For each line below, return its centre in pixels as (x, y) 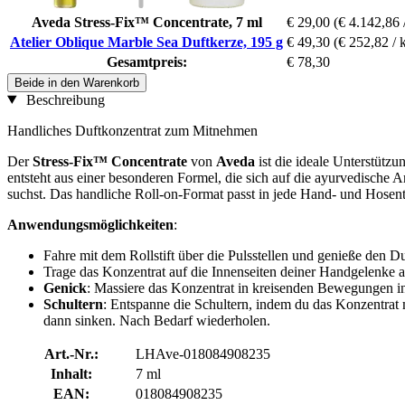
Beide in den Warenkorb (77, 82)
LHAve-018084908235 (203, 353)
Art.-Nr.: (71, 353)
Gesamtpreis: (146, 61)
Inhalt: (71, 373)
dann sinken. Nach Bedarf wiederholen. (157, 320)
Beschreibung (63, 99)
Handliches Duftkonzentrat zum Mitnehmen (132, 130)
